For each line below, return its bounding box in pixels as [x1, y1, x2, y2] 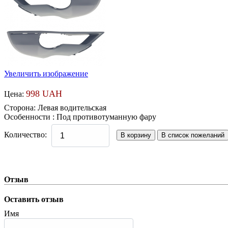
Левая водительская [38, 103, 106, 112]
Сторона [4, 103, 34, 112]
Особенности [4, 112, 52, 121]
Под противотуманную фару [56, 112, 156, 121]
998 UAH [26, 88, 62, 99]
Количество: [4, 130, 47, 139]
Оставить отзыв [4, 195, 64, 204]
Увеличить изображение [4, 69, 88, 78]
